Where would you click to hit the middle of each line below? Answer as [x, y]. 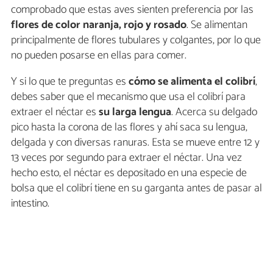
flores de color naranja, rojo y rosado [99, 25]
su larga [118, 112]
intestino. [30, 204]
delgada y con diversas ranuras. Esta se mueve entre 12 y [135, 143]
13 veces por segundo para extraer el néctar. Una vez [126, 158]
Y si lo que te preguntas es [70, 82]
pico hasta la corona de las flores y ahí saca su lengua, [129, 128]
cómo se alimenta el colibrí [192, 82]
